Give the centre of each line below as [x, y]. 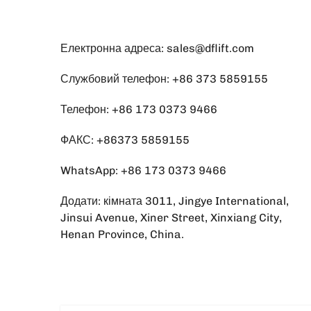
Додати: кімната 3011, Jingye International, [175, 201]
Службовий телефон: [116, 79]
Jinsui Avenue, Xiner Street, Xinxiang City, [171, 218]
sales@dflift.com [210, 49]
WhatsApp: [91, 171]
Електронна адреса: [114, 49]
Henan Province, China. [122, 235]
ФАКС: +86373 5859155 [125, 140]
